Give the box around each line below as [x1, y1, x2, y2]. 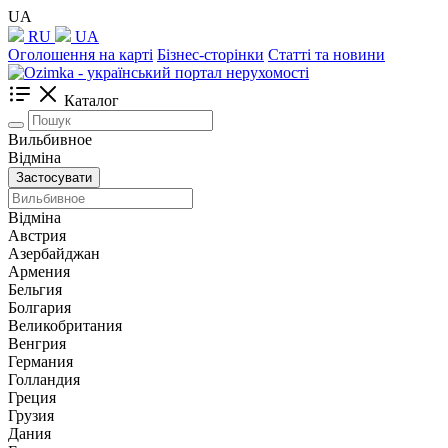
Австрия [8, 227, 66, 244]
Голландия [8, 371, 80, 388]
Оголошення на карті [8, 46, 153, 63]
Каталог [64, 92, 119, 109]
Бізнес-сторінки [157, 46, 264, 63]
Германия [8, 353, 73, 370]
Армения [8, 263, 70, 280]
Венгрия [8, 335, 66, 352]
